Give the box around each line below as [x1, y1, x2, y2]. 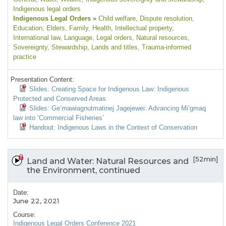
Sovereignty [13, 43, 47, 51]
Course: [13, 211, 36, 219]
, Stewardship [47, 43, 87, 51]
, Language [60, 34, 92, 42]
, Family [65, 24, 88, 32]
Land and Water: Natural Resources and [27, 156, 189, 166]
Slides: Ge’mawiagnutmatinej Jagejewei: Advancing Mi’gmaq [29, 104, 206, 112]
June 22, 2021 [13, 197, 59, 205]
